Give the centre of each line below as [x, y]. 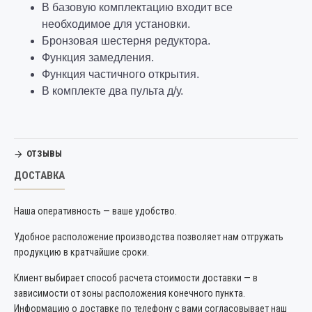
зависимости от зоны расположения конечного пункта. [130, 294]
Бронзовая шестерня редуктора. [126, 41]
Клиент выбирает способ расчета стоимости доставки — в [136, 278]
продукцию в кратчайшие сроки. [83, 252]
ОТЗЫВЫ [44, 154]
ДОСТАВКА [39, 176]
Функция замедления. [98, 58]
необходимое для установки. [116, 24]
